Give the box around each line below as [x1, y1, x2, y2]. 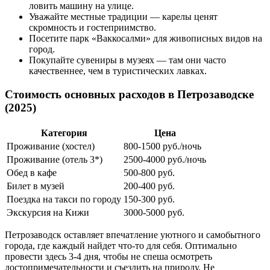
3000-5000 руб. [124, 207, 184, 218]
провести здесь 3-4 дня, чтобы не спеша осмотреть [5, 251, 212, 262]
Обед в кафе [7, 167, 57, 178]
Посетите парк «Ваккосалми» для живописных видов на [29, 33, 262, 44]
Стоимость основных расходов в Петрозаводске [5, 87, 254, 101]
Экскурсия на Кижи [7, 207, 89, 218]
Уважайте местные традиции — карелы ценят [29, 11, 218, 22]
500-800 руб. [124, 167, 175, 178]
